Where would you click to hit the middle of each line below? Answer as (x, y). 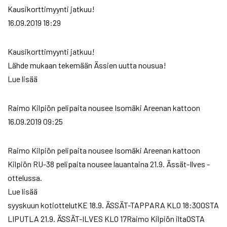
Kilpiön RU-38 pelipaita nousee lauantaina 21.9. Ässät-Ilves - (109, 164)
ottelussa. (25, 178)
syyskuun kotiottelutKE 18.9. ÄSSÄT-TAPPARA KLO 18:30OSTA (113, 205)
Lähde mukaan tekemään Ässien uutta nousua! (87, 65)
